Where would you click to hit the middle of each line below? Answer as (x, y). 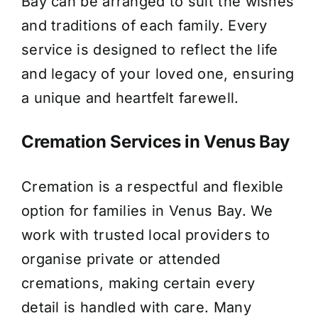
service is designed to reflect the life (149, 49)
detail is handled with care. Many (136, 308)
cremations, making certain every (138, 284)
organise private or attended (121, 259)
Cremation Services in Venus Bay (155, 142)
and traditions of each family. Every (144, 25)
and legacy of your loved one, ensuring (158, 73)
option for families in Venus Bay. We (147, 211)
